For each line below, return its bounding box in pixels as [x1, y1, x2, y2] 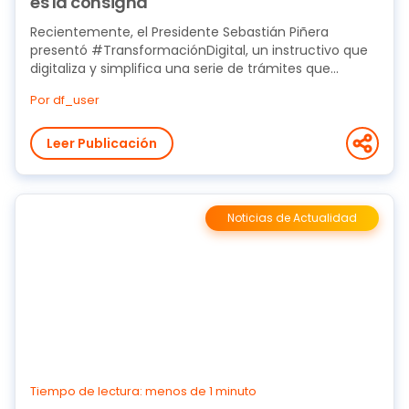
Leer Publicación [47, 134, 157, 152]
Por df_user [30, 92, 100, 108]
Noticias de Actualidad [227, 210, 357, 225]
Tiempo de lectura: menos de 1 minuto [30, 383, 257, 399]
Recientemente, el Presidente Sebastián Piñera [30, 23, 329, 41]
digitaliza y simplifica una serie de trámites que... [30, 59, 339, 78]
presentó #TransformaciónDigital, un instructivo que [30, 41, 368, 59]
